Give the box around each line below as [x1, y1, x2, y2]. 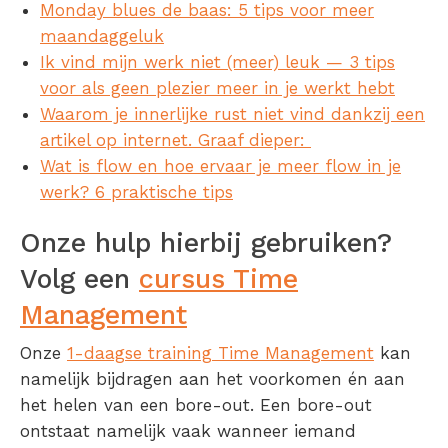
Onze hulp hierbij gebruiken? [20, 227, 392, 260]
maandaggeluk [40, 26, 164, 47]
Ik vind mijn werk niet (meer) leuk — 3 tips [40, 52, 395, 73]
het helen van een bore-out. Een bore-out [20, 395, 372, 416]
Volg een [20, 263, 139, 296]
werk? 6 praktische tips [40, 182, 233, 203]
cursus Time [139, 263, 298, 296]
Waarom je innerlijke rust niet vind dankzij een [40, 104, 425, 125]
